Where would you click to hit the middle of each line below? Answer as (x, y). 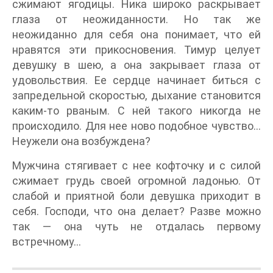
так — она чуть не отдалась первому (136, 227)
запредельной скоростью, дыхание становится (136, 96)
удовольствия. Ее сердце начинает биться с (136, 80)
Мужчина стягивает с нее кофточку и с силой (136, 166)
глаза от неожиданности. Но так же (136, 19)
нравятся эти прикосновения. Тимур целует (136, 50)
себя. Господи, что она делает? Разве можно (136, 211)
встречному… (47, 242)
